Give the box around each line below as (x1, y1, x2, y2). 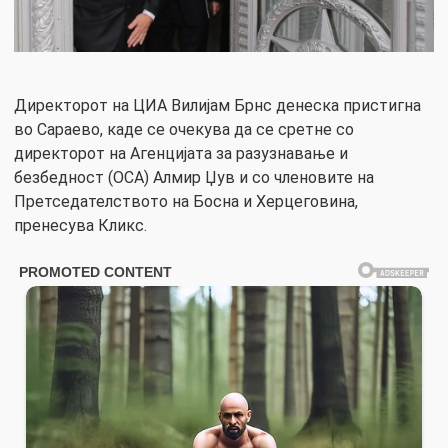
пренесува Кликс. (14, 216, 147, 236)
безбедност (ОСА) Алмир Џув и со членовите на (14, 168, 374, 188)
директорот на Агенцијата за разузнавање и (14, 144, 348, 164)
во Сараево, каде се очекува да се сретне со (14, 120, 354, 140)
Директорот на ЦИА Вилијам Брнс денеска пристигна (14, 96, 421, 116)
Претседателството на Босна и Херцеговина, (14, 192, 358, 212)
